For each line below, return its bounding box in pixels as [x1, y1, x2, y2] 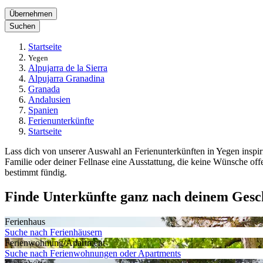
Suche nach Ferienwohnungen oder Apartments [5, 248, 181, 259]
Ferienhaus [5, 217, 45, 227]
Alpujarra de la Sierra [28, 62, 107, 73]
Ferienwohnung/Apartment [5, 238, 105, 248]
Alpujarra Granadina [28, 73, 104, 83]
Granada [28, 83, 60, 94]
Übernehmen [9, 9, 52, 18]
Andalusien [28, 94, 70, 104]
